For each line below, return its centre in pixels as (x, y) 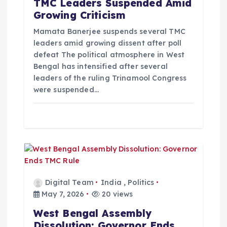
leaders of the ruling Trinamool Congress (110, 78)
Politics (141, 182)
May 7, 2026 (62, 194)
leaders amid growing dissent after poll (107, 43)
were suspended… (66, 89)
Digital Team (69, 182)
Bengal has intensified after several (100, 66)
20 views (116, 194)
